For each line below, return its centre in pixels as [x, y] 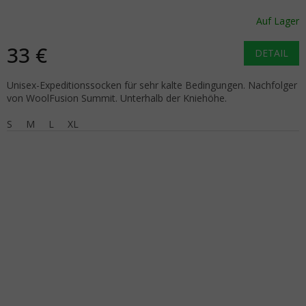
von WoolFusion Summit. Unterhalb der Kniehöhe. [117, 98]
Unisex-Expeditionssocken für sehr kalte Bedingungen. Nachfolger [152, 85]
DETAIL [272, 53]
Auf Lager [278, 21]
